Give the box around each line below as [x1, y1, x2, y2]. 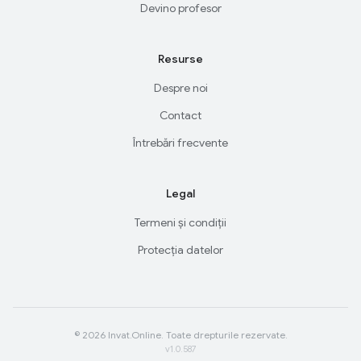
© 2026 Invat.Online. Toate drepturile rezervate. [73, 328, 288, 341]
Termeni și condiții [135, 214, 226, 230]
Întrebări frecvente [133, 135, 228, 150]
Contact [160, 107, 201, 122]
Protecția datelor [138, 242, 223, 257]
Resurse [158, 51, 203, 66]
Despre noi [153, 80, 208, 95]
